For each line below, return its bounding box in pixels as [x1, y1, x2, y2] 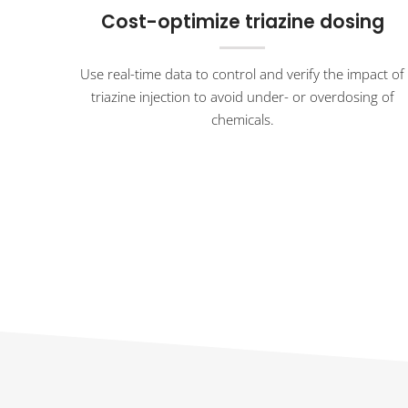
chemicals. [210, 109, 274, 128]
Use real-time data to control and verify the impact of [80, 64, 405, 83]
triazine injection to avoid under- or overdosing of [90, 87, 394, 106]
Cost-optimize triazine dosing [100, 8, 384, 35]
